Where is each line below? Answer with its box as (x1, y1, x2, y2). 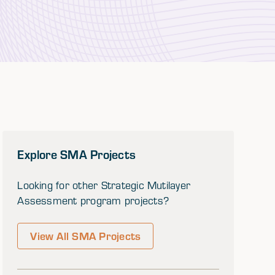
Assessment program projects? (17, 193, 169, 207)
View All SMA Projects (30, 228, 141, 243)
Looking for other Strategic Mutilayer (17, 178, 191, 192)
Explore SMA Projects (17, 146, 136, 162)
